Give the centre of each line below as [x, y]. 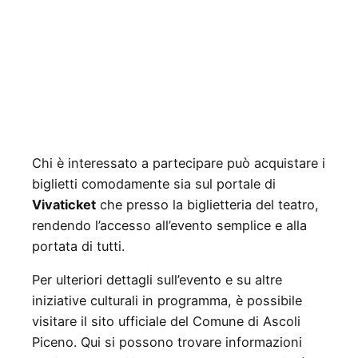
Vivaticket [64, 205]
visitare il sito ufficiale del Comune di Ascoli [166, 322]
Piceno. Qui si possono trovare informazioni [167, 342]
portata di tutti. [78, 247]
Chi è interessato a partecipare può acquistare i [179, 163]
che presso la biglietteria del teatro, [207, 205]
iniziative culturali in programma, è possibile [167, 301]
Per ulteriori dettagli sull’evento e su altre [157, 280]
